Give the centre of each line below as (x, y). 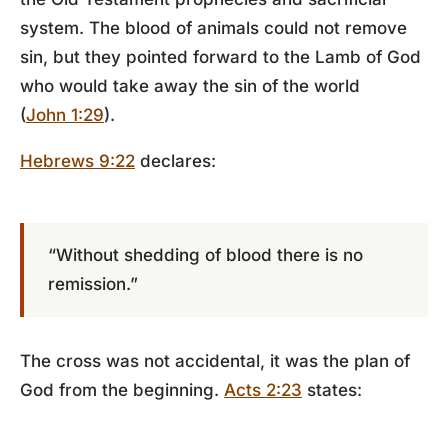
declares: (175, 161)
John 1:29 (65, 115)
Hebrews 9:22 (77, 161)
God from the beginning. (122, 390)
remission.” (93, 284)
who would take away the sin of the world (190, 86)
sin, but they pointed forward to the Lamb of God (220, 57)
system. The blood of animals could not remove (213, 28)
